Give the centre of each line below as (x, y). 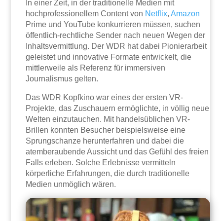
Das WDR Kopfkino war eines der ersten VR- (105, 98)
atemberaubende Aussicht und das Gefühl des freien (117, 152)
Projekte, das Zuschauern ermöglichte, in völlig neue (118, 109)
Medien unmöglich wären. (71, 184)
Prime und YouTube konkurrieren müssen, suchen (113, 25)
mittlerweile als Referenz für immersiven (96, 68)
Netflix (156, 14)
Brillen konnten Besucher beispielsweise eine (106, 130)
